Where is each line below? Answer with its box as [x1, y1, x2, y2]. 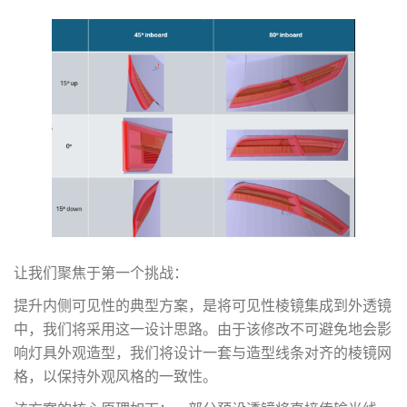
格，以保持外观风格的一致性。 [14, 368, 217, 384]
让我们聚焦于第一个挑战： [14, 264, 188, 281]
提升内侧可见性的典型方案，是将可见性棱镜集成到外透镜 [14, 297, 392, 313]
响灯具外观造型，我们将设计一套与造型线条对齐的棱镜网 [14, 344, 392, 361]
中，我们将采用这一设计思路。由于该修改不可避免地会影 [14, 321, 392, 337]
